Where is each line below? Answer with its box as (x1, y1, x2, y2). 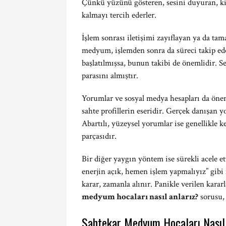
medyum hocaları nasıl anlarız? (82, 191, 198, 202)
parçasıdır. (82, 131, 117, 142)
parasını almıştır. (82, 70, 138, 81)
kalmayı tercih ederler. (82, 10, 156, 21)
